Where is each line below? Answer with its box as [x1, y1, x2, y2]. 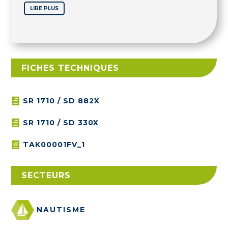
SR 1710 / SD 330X [23, 118, 99, 127]
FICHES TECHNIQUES [21, 63, 120, 73]
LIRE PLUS [30, 5, 59, 12]
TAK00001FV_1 [23, 140, 85, 149]
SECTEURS [21, 170, 71, 180]
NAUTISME [37, 205, 86, 215]
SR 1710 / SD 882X [23, 96, 100, 105]
